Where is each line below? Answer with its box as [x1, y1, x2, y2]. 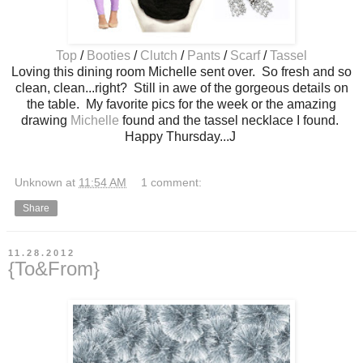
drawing [21, 113, 70, 127]
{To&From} [8, 257, 100, 280]
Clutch [140, 48, 177, 62]
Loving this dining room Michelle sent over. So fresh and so [11, 64, 352, 79]
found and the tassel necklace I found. [122, 113, 342, 127]
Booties [87, 48, 130, 62]
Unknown [15, 175, 62, 189]
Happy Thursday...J [124, 129, 239, 143]
